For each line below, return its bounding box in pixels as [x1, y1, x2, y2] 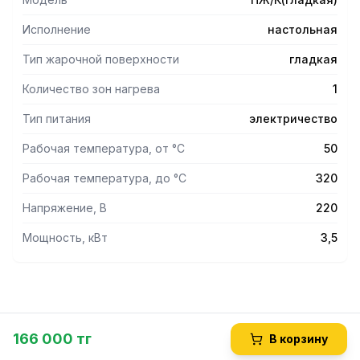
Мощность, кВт [22, 231, 108, 244]
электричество [249, 112, 337, 125]
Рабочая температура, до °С [22, 171, 186, 185]
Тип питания [22, 112, 91, 125]
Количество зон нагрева [22, 82, 160, 96]
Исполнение [22, 22, 91, 36]
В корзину [269, 332, 328, 346]
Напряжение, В [22, 201, 107, 215]
